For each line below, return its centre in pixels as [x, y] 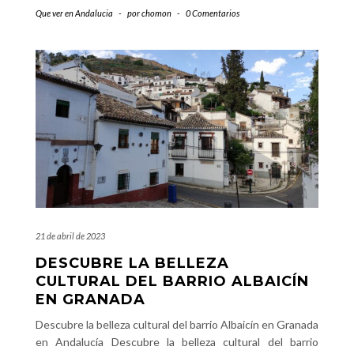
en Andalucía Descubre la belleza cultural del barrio [177, 342]
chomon [156, 13]
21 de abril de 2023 [70, 236]
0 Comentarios [213, 13]
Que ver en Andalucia [74, 13]
